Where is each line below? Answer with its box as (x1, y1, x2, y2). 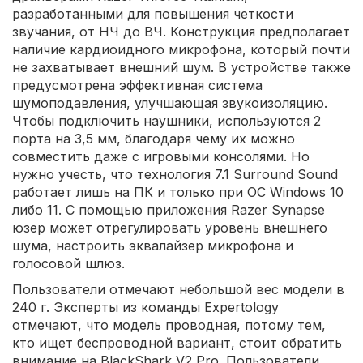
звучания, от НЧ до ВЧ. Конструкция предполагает (12, 23, 350, 40)
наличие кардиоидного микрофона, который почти (12, 41, 350, 58)
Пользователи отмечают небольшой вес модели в (12, 280, 344, 297)
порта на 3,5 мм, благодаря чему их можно (12, 130, 295, 147)
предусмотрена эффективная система (12, 76, 263, 93)
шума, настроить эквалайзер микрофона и (12, 237, 293, 254)
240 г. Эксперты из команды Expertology (12, 298, 279, 315)
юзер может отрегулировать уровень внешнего (12, 219, 327, 236)
